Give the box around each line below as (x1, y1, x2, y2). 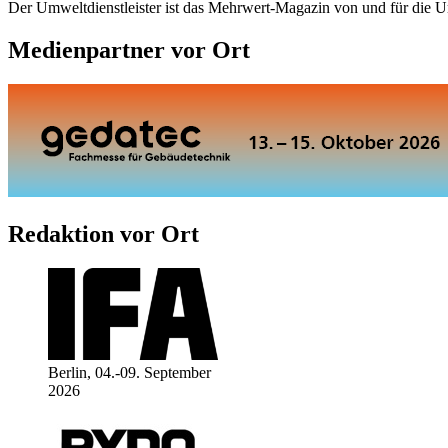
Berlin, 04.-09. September (48, 363, 211, 381)
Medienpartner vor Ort (8, 37, 250, 64)
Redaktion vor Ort (8, 220, 199, 247)
